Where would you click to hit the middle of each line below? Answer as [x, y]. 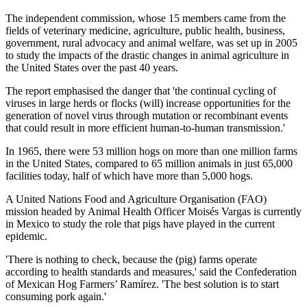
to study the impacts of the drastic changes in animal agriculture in [147, 55]
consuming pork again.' [56, 296]
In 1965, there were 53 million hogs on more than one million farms [151, 151]
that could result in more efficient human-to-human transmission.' [145, 127]
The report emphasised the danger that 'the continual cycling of [141, 90]
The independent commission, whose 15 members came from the [146, 18]
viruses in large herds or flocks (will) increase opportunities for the [148, 103]
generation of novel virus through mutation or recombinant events [147, 115]
